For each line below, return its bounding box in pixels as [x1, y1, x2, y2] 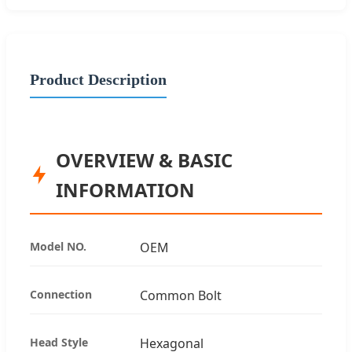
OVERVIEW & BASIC [56, 146, 233, 173]
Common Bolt [140, 286, 222, 304]
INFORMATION [56, 176, 196, 203]
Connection [30, 286, 92, 302]
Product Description [30, 70, 167, 88]
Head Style [30, 334, 88, 350]
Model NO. [30, 238, 86, 254]
